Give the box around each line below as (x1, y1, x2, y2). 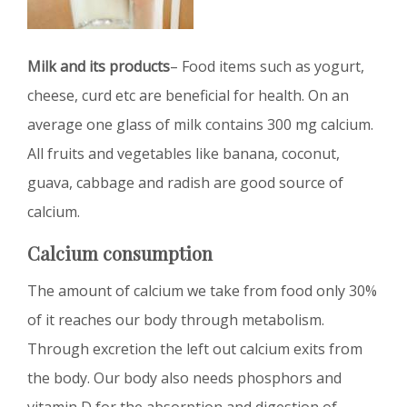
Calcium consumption (27, 241, 213, 266)
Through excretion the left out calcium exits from (27, 339, 362, 360)
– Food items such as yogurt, (170, 56, 364, 77)
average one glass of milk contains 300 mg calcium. (27, 114, 373, 135)
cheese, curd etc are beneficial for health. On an (27, 85, 349, 106)
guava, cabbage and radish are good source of (27, 173, 343, 194)
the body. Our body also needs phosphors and (27, 368, 342, 389)
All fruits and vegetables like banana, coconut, (27, 144, 340, 164)
